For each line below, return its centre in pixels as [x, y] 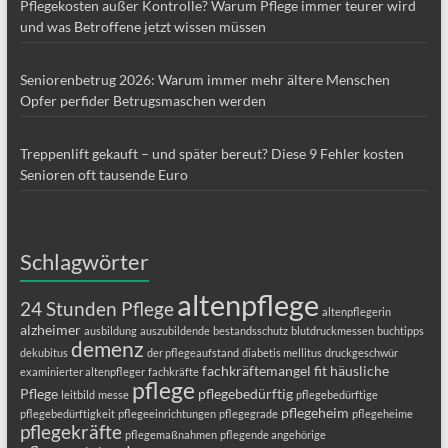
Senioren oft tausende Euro [103, 175]
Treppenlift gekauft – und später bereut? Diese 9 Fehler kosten [211, 154]
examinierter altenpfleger [82, 372]
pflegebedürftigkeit [67, 414]
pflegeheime [382, 414]
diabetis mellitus [281, 353]
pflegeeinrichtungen [166, 414]
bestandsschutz [250, 331]
